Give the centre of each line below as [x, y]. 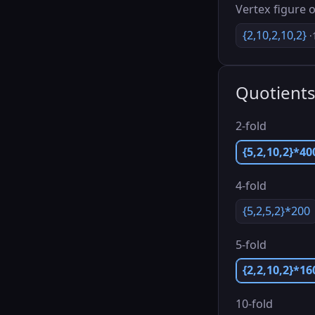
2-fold [251, 126]
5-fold [251, 244]
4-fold [251, 185]
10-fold [254, 304]
